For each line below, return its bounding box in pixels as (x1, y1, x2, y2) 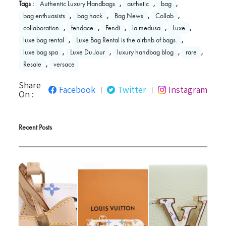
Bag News (115, 11, 143, 20)
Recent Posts (19, 123, 52, 132)
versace (53, 60, 75, 69)
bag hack (77, 11, 102, 20)
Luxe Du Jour (70, 47, 105, 56)
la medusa (132, 23, 160, 32)
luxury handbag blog (117, 47, 174, 56)
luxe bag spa (23, 47, 58, 56)
